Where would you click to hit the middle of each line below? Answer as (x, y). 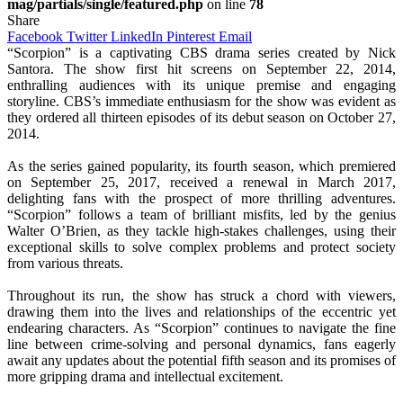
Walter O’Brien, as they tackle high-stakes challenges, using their (201, 230)
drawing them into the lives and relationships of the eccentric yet (201, 311)
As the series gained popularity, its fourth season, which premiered (201, 166)
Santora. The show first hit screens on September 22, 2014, (201, 68)
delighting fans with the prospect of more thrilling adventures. (201, 198)
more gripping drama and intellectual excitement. (145, 376)
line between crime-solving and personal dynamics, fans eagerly (201, 344)
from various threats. (65, 263)
